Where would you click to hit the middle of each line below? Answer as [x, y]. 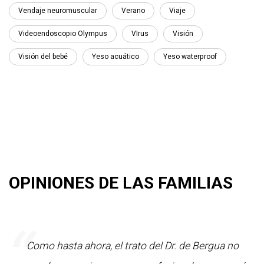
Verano [133, 10]
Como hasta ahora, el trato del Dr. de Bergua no [133, 245]
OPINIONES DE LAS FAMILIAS [121, 183]
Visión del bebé [43, 56]
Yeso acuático [115, 56]
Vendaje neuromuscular [58, 10]
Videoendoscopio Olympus [63, 33]
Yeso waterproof [190, 56]
